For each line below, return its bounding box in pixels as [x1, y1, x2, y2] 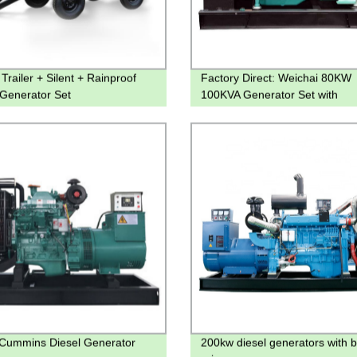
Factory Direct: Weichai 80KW [201, 71, 351, 84]
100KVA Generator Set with [201, 88, 338, 101]
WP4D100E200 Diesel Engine [201, 104, 351, 118]
